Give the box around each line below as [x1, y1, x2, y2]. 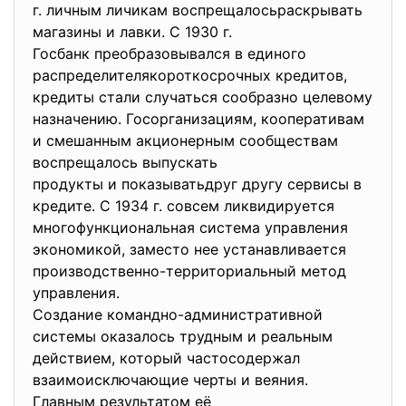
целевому [303, 88, 372, 106]
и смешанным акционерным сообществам [33, 131, 343, 150]
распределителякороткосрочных [33, 66, 275, 84]
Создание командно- [33, 305, 184, 324]
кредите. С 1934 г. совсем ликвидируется [33, 197, 339, 215]
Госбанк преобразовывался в [33, 44, 247, 63]
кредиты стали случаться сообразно [33, 88, 303, 106]
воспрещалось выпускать [33, 153, 222, 171]
